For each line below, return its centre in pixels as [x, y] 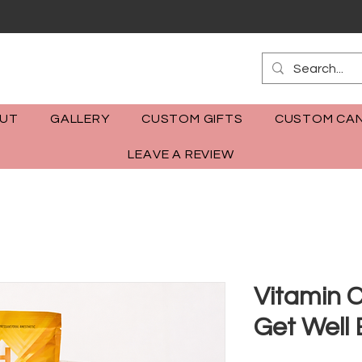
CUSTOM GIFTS [192, 119]
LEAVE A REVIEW [181, 155]
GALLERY [80, 119]
